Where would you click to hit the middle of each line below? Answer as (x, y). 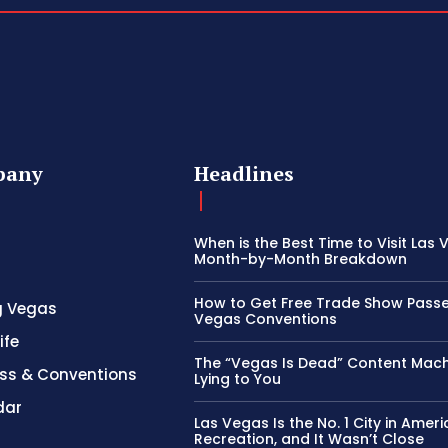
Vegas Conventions (266, 319)
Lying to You (238, 379)
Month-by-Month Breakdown (301, 259)
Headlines (244, 174)
